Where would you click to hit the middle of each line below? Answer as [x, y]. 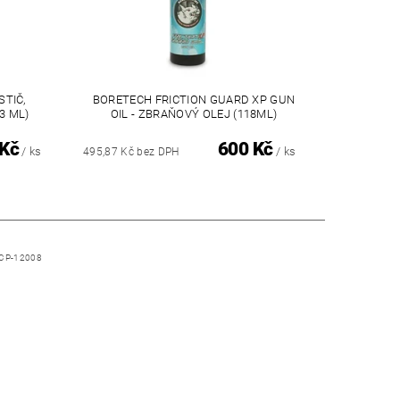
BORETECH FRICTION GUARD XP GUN [194, 100]
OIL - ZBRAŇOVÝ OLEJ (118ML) [194, 114]
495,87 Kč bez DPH [131, 152]
